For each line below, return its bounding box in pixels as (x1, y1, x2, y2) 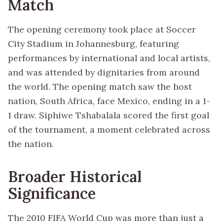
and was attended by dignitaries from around (8, 66, 200, 78)
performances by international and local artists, (8, 52, 210, 64)
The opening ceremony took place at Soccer (8, 23, 196, 35)
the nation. (8, 138, 54, 149)
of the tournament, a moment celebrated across (8, 123, 210, 135)
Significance (8, 184, 96, 203)
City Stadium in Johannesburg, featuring (8, 37, 179, 49)
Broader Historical (8, 167, 142, 186)
